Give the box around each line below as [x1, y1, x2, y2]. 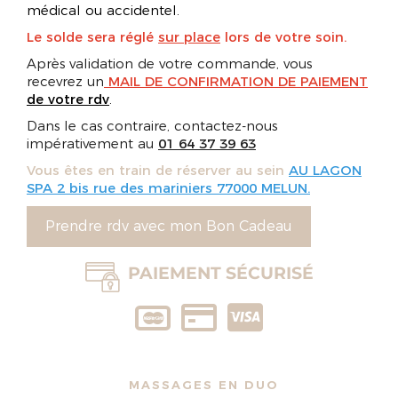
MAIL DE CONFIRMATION [104, 73, 274, 90]
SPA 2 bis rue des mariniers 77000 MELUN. [27, 179, 310, 196]
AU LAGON [289, 162, 362, 179]
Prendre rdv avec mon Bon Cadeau [45, 218, 292, 235]
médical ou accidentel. [27, 2, 179, 19]
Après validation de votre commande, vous [27, 55, 312, 72]
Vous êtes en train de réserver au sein [27, 162, 289, 179]
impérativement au [27, 135, 158, 152]
